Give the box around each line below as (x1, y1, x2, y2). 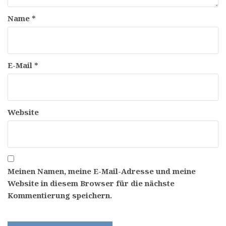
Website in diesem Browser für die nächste (8, 178, 175, 188)
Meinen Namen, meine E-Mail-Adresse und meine (8, 165, 196, 176)
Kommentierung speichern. (8, 190, 112, 200)
